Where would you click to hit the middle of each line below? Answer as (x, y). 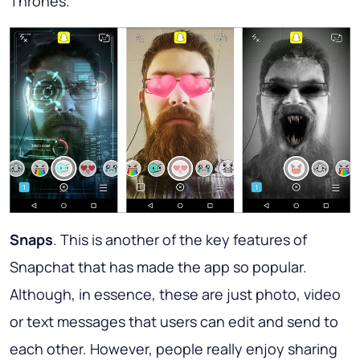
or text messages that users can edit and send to (174, 321)
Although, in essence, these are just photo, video (175, 294)
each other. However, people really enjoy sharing (174, 348)
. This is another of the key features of (180, 239)
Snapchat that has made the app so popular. (158, 266)
